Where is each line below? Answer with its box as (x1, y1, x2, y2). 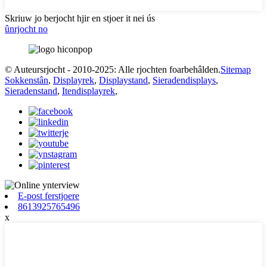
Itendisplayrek (62, 85, 115, 96)
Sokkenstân (5, 74, 48, 85)
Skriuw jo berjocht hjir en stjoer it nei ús (5, 13, 155, 23)
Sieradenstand (5, 85, 57, 96)
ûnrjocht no (5, 23, 48, 34)
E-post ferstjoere (18, 190, 79, 201)
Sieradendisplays (153, 74, 216, 85)
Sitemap (221, 64, 251, 74)
